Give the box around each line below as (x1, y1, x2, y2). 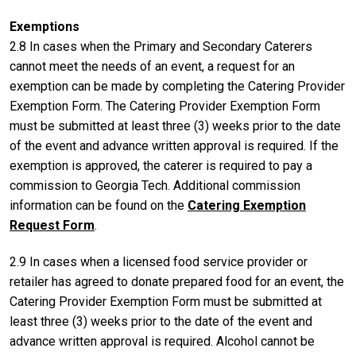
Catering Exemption (188, 198, 306, 214)
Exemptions (10, 19, 79, 35)
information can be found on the (10, 198, 188, 214)
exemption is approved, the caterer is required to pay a (10, 158, 312, 174)
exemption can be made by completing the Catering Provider (10, 79, 345, 95)
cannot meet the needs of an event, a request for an (10, 59, 295, 75)
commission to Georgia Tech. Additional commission (10, 178, 300, 194)
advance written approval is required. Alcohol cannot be (10, 334, 315, 350)
